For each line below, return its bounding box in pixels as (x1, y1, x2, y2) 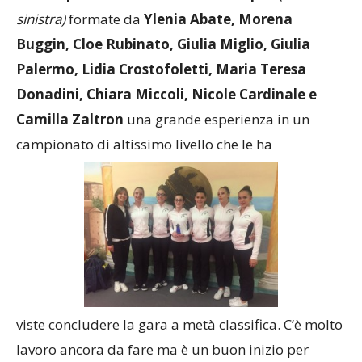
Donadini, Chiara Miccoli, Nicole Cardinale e (16, 100, 317, 119)
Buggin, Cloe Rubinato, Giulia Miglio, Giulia (16, 50, 310, 69)
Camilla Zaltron (16, 125, 124, 144)
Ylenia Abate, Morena (144, 25, 293, 44)
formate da (69, 25, 144, 44)
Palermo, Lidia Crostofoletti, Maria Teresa (16, 75, 306, 94)
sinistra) (16, 25, 65, 44)
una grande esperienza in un (124, 125, 309, 144)
